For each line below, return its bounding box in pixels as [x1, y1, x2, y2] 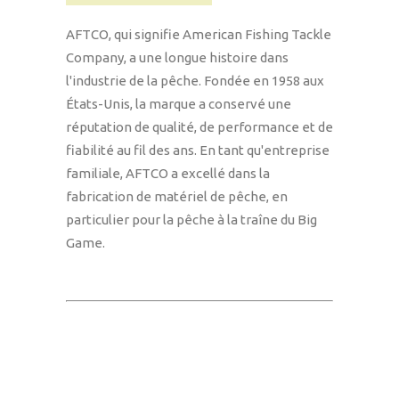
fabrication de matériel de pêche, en [66, 188, 288, 204]
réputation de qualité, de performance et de [66, 118, 333, 134]
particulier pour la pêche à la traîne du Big [66, 211, 317, 227]
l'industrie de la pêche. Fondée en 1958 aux [66, 72, 324, 88]
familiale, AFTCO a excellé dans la [66, 165, 270, 181]
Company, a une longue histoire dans [66, 49, 289, 65]
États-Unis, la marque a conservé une [66, 95, 291, 111]
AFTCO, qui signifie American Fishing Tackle [66, 26, 331, 42]
